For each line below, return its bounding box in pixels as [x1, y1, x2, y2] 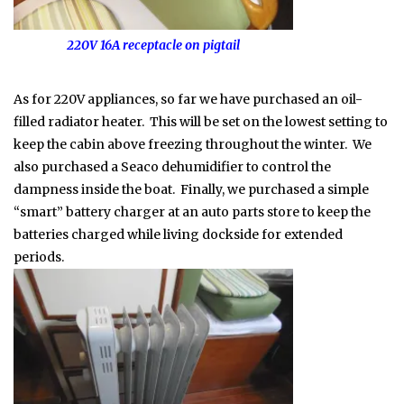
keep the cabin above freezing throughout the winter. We [14, 135, 372, 152]
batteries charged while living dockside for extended [14, 225, 343, 243]
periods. [14, 248, 64, 265]
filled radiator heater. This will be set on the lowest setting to [14, 113, 388, 130]
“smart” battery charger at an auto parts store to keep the [14, 203, 371, 220]
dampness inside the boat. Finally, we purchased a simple [14, 180, 369, 197]
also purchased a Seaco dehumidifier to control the [14, 158, 331, 175]
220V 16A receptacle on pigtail [67, 36, 240, 53]
